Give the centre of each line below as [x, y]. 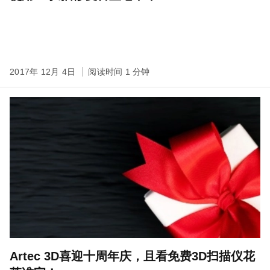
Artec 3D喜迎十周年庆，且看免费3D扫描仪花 [132, 256]
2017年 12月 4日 [44, 72]
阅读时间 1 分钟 [119, 72]
